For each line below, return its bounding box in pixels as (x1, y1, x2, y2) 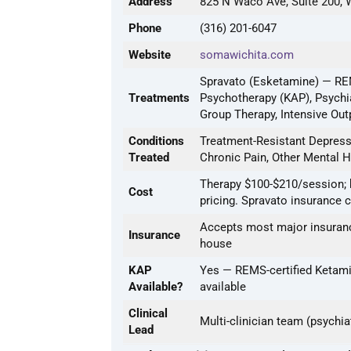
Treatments (128, 91, 190, 106)
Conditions (128, 134, 184, 149)
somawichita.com (200, 48, 294, 63)
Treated (128, 150, 169, 165)
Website (128, 48, 171, 63)
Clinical (128, 306, 168, 321)
